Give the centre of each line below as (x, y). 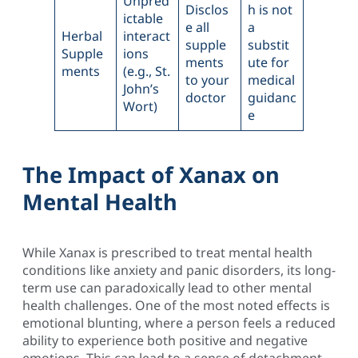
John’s (141, 88)
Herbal (82, 36)
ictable (143, 18)
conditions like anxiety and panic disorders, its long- (179, 270)
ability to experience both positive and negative (165, 340)
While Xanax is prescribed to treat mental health (167, 252)
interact (147, 36)
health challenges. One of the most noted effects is (176, 305)
